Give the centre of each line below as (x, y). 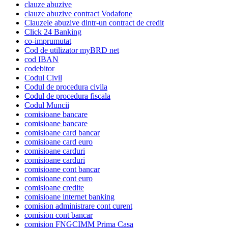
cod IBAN (41, 59)
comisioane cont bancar (62, 169)
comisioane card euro (59, 141)
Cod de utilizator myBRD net (72, 50)
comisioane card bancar (62, 132)
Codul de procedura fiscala (67, 96)
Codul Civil (43, 77)
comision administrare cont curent (78, 206)
